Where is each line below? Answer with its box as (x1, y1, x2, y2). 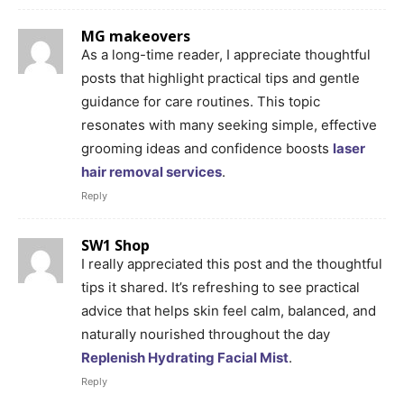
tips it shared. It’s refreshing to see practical (81, 278, 360, 296)
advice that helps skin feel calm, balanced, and (81, 301, 376, 319)
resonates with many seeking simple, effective (81, 115, 377, 133)
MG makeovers (81, 25, 190, 46)
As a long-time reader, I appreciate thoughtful (81, 45, 371, 63)
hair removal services (81, 162, 222, 180)
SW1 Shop (81, 234, 150, 255)
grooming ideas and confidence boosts (81, 139, 333, 157)
